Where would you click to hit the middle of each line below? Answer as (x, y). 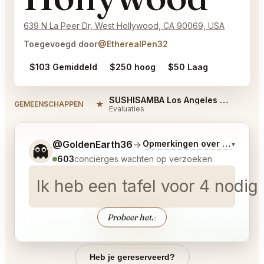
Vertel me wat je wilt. (74, 144)
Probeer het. (130, 217)
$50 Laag (188, 67)
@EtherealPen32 (133, 44)
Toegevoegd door (61, 44)
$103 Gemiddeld (64, 67)
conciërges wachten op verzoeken (143, 159)
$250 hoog (133, 67)
